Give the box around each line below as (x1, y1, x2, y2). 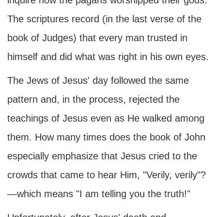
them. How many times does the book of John (7, 132, 205, 142)
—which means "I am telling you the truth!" (7, 188, 190, 199)
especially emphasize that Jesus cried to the (7, 151, 197, 161)
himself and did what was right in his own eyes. (7, 51, 209, 62)
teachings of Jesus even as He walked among (7, 113, 204, 124)
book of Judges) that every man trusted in (7, 32, 187, 43)
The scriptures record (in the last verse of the (7, 14, 201, 24)
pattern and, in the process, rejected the (7, 94, 180, 105)
